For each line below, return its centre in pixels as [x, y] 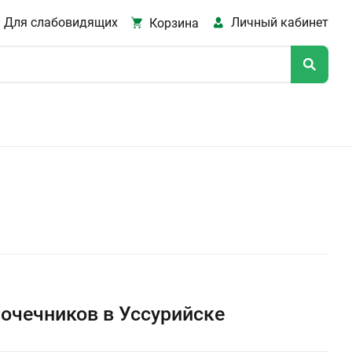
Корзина [174, 23]
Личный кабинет [280, 22]
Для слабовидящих [60, 22]
